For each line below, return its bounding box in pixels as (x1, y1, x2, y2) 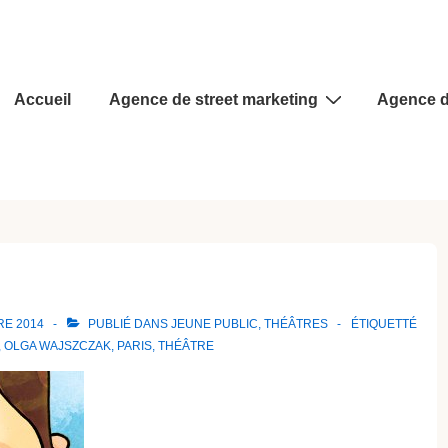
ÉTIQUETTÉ (351, 317, 417, 331)
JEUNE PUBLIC (171, 317, 258, 331)
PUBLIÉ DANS (85, 317, 171, 331)
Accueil (14, 91, 71, 108)
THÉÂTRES (264, 317, 328, 331)
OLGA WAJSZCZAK (4, 339, 111, 353)
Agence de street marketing (109, 91, 318, 108)
